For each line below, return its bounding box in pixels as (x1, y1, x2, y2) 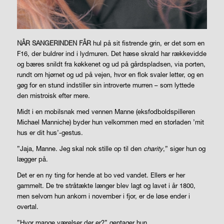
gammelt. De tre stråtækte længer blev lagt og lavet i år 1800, (16, 181, 195, 189)
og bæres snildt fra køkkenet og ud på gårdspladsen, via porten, (16, 59, 205, 68)
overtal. (16, 202, 38, 210)
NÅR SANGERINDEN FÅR (16, 38, 91, 47)
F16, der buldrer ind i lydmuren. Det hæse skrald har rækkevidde (16, 49, 206, 57)
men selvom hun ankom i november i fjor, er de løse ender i (16, 191, 190, 200)
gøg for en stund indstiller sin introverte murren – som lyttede (16, 80, 194, 89)
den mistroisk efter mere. (16, 91, 90, 99)
